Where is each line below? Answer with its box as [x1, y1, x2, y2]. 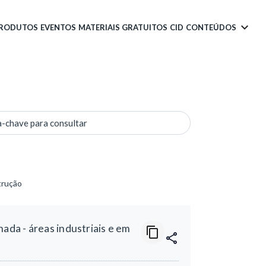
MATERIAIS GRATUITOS [78, 22, 167, 32]
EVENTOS [40, 22, 76, 32]
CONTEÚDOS [186, 22, 236, 32]
